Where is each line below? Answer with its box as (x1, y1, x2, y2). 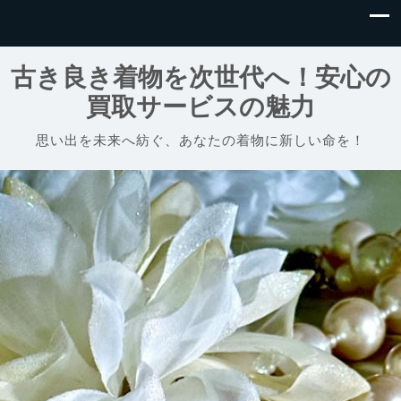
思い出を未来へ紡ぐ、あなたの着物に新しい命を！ (36, 132, 365, 148)
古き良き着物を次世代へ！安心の (10, 64, 391, 91)
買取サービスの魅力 (86, 93, 315, 121)
